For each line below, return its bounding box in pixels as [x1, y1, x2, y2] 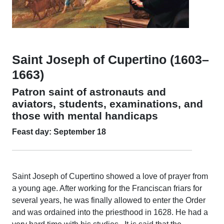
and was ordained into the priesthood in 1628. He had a [12, 208, 208, 217]
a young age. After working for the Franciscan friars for [12, 184, 202, 193]
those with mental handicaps [12, 110, 158, 122]
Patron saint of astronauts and [12, 86, 166, 98]
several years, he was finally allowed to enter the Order [12, 196, 205, 205]
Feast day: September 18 [12, 127, 106, 136]
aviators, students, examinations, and [12, 98, 203, 110]
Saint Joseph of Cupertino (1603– [12, 52, 209, 67]
